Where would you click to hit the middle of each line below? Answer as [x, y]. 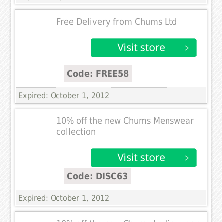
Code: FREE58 [98, 73]
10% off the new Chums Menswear [125, 121]
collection [76, 132]
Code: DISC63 [98, 176]
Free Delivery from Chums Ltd [117, 22]
